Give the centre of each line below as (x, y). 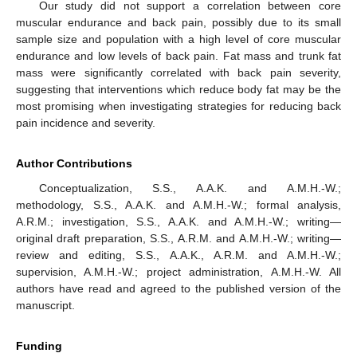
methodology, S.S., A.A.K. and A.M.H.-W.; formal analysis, (178, 204)
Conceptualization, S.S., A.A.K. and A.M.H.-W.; (190, 188)
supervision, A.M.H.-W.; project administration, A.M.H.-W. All (178, 271)
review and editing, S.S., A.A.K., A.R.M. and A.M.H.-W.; (178, 255)
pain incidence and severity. (86, 122)
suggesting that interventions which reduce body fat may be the (178, 89)
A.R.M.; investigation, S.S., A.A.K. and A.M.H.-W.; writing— (178, 221)
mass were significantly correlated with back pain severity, (178, 72)
